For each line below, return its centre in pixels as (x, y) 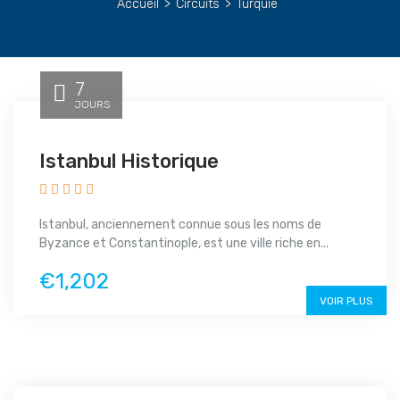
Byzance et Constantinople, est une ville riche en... (184, 243)
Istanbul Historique (129, 161)
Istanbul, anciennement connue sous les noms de (180, 225)
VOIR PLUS (346, 301)
